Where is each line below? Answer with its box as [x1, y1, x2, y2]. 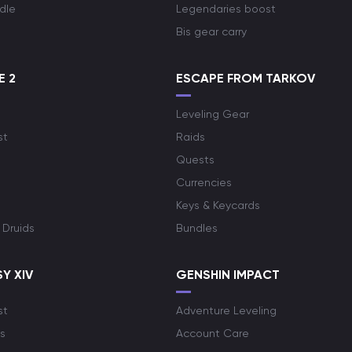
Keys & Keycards [176, 199, 260, 211]
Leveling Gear [176, 108, 249, 120]
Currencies [176, 176, 232, 189]
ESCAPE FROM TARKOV [176, 71, 315, 86]
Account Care [176, 327, 249, 339]
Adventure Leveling [176, 304, 277, 317]
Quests [176, 153, 214, 166]
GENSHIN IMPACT [176, 267, 280, 282]
